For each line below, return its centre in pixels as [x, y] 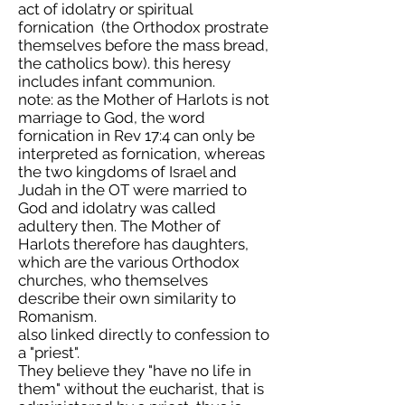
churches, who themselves [113, 280]
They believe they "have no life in [135, 371]
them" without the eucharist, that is [141, 389]
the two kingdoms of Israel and [127, 172]
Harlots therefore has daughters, [133, 244]
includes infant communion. [117, 81]
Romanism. [57, 316]
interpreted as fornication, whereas [141, 154]
